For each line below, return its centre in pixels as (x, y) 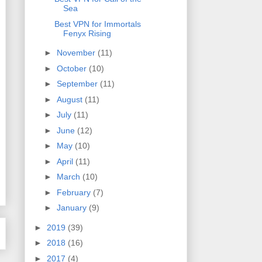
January (73, 208)
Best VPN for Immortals (97, 24)
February (75, 192)
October (73, 68)
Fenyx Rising (87, 33)
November (77, 53)
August (70, 99)
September (78, 84)
